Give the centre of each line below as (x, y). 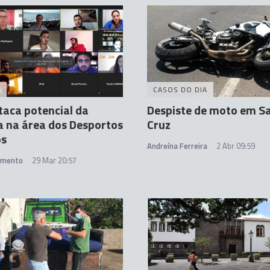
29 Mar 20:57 (54, 161)
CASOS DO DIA (180, 90)
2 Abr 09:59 (236, 146)
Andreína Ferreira (177, 146)
